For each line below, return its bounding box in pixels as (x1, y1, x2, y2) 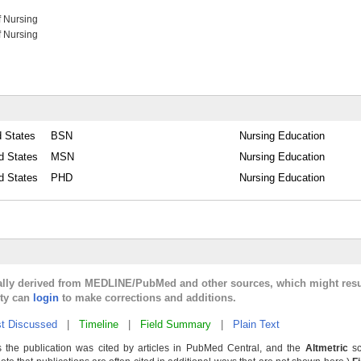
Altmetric (305, 342, 348, 354)
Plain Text (233, 318, 280, 330)
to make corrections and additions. (59, 292, 236, 304)
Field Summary (140, 318, 211, 330)
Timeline (79, 318, 118, 330)
